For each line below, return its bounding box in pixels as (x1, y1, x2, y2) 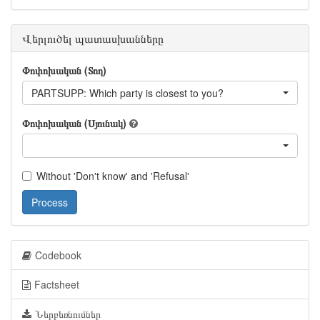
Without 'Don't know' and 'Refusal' (36, 169, 189, 183)
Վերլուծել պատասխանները (22, 30, 164, 46)
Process (31, 195, 68, 209)
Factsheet (34, 277, 79, 291)
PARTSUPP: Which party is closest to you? (31, 86, 224, 100)
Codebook (35, 248, 81, 262)
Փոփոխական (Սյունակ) (22, 116, 126, 130)
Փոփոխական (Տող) (22, 63, 106, 77)
